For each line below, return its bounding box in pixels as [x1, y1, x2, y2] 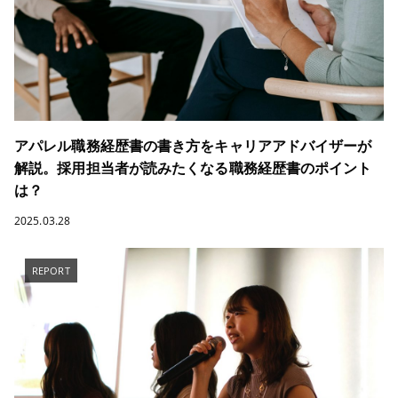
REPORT [32, 263, 70, 277]
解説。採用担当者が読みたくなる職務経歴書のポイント [14, 157, 372, 178]
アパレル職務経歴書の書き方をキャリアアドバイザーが [14, 135, 372, 155]
